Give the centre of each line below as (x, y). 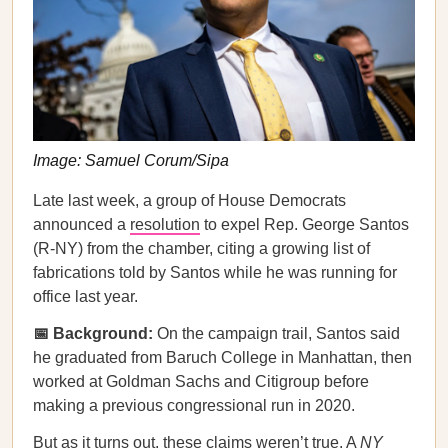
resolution (165, 224)
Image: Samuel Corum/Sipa (131, 161)
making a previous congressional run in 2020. (194, 405)
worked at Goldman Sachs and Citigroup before (201, 381)
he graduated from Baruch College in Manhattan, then (222, 357)
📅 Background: (95, 333)
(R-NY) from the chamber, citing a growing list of (201, 248)
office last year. (85, 296)
